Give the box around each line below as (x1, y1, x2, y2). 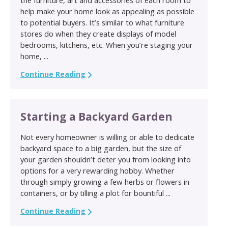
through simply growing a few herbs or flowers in (20, 176, 189, 187)
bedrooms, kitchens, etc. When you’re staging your (20, 39, 193, 50)
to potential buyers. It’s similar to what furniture (20, 17, 184, 27)
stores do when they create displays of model (20, 28, 176, 39)
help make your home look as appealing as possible (20, 6, 194, 16)
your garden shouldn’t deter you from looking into (20, 154, 191, 164)
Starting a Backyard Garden (20, 109, 173, 124)
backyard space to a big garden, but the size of (20, 142, 181, 153)
